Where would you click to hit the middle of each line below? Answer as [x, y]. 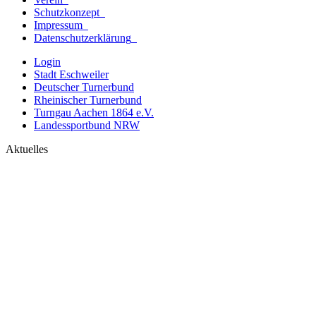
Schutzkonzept [67, 13]
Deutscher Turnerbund [84, 87]
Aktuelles [27, 150]
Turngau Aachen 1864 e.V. [94, 113]
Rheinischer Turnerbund [88, 100]
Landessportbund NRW [87, 126]
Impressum [58, 25]
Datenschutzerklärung [83, 38]
